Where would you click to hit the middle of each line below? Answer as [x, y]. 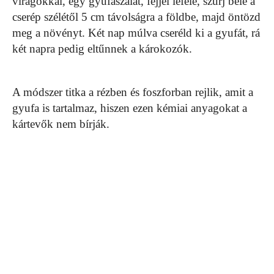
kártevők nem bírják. [61, 124]
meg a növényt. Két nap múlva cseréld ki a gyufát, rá [136, 33]
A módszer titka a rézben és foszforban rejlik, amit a [133, 92]
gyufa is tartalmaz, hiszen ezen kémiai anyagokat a [130, 108]
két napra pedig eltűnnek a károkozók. [102, 49]
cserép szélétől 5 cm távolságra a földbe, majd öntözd [136, 17]
